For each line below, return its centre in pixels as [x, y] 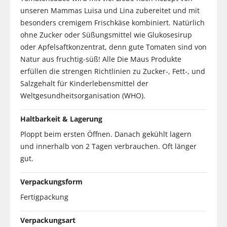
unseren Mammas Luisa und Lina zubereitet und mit [110, 10]
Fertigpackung [44, 197]
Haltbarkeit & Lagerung [61, 119]
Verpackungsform [51, 181]
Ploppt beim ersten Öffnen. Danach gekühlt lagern [106, 134]
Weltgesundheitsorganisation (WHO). [83, 95]
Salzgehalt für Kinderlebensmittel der [84, 83]
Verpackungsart [48, 220]
